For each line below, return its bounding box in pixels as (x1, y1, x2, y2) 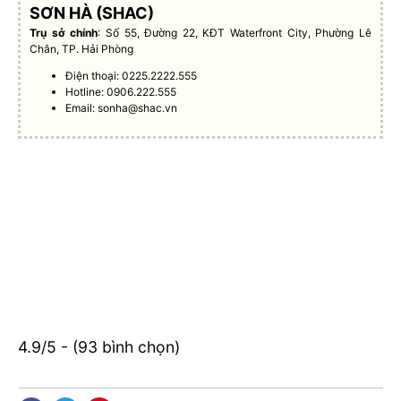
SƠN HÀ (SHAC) (30, 3, 155, 22)
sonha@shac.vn (98, 100, 178, 115)
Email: (65, 100, 98, 115)
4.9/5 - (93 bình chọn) (18, 337, 180, 357)
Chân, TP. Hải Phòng (30, 41, 134, 55)
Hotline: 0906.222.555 (65, 84, 177, 98)
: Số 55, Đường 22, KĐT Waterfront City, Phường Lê (98, 25, 371, 39)
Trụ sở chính (30, 25, 98, 39)
